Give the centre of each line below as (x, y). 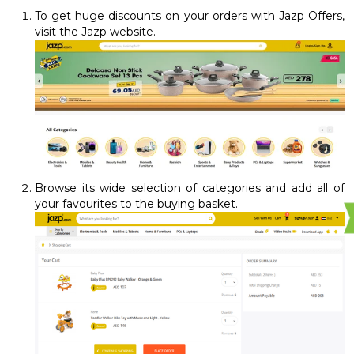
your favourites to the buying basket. (136, 204)
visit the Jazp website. (95, 31)
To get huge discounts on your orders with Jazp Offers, (190, 15)
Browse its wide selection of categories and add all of (190, 188)
